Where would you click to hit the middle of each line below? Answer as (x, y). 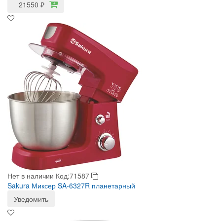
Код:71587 (74, 176)
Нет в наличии (31, 176)
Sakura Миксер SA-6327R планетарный (71, 185)
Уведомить (31, 199)
